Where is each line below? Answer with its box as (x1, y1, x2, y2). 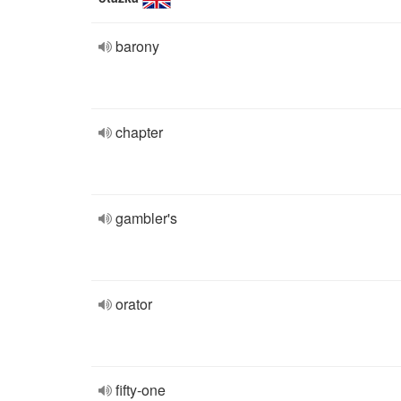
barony (115, 36, 159, 56)
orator (115, 294, 152, 314)
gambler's (115, 208, 177, 228)
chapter (115, 122, 163, 142)
